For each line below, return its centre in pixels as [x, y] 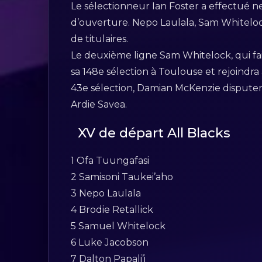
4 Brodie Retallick [113, 210]
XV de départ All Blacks [154, 133]
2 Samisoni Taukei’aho [123, 177]
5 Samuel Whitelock [120, 226]
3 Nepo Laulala [107, 194]
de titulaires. [100, 39]
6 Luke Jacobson [111, 243]
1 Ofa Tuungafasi [111, 161]
